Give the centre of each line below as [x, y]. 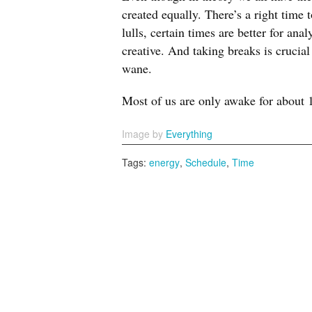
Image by [144, 134]
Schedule [206, 162]
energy [164, 162]
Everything [189, 134]
